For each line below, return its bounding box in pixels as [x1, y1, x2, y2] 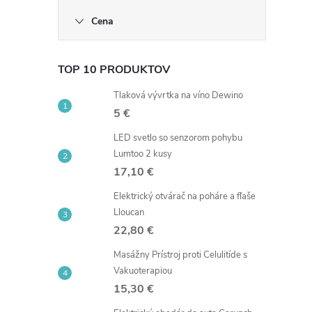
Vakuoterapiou [114, 265, 172, 277]
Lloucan [114, 206, 144, 219]
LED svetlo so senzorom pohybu [114, 132, 242, 144]
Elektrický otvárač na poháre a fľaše [114, 190, 256, 203]
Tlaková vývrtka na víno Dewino [114, 89, 243, 102]
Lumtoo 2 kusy [114, 148, 172, 160]
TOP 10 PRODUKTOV [58, 62, 170, 77]
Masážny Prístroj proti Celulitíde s [114, 249, 247, 261]
